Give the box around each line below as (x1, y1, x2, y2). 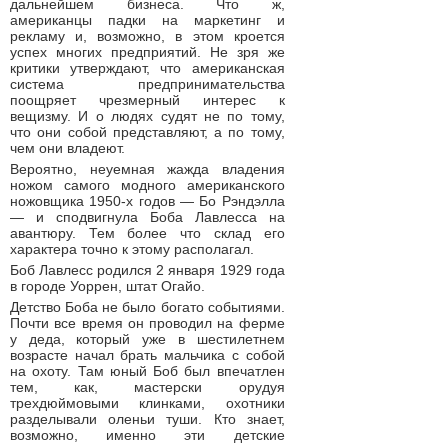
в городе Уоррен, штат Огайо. (10, 278, 205, 294)
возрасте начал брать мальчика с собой (10, 347, 285, 363)
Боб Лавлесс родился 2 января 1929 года (10, 262, 285, 278)
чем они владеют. (10, 140, 125, 156)
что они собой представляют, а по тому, (10, 124, 285, 140)
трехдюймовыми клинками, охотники (10, 395, 285, 411)
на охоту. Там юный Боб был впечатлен (10, 363, 285, 379)
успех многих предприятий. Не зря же (10, 44, 285, 60)
